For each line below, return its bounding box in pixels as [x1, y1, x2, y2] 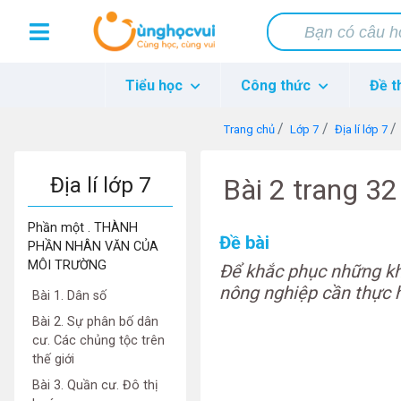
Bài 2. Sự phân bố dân [32, 314, 158, 329]
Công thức [241, 77, 315, 94]
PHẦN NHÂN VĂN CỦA [28, 239, 158, 254]
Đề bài [219, 232, 269, 253]
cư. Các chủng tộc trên [32, 333, 165, 348]
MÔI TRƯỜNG [28, 258, 107, 273]
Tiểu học [125, 77, 187, 94]
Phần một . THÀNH [28, 220, 138, 235]
